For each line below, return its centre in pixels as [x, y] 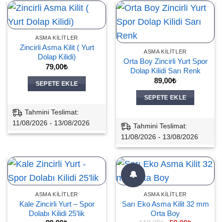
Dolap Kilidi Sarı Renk [165, 71]
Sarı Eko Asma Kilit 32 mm [165, 204]
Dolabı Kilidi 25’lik [57, 213]
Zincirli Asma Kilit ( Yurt [57, 48]
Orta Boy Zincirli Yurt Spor [165, 61]
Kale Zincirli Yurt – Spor [57, 204]
